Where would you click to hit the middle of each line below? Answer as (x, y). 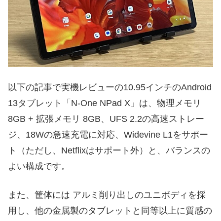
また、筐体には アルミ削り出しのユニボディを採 (107, 195)
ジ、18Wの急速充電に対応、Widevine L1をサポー (108, 135)
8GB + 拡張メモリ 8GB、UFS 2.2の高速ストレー (106, 119)
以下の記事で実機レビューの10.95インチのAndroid (110, 88)
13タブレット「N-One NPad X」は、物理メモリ (105, 103)
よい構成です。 (39, 166)
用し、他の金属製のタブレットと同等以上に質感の (110, 210)
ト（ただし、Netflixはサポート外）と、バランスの (109, 151)
